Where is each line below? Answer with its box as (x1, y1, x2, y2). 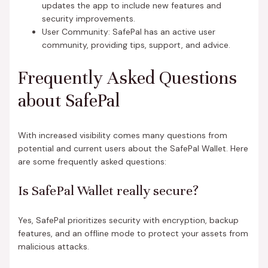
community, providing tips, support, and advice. (41, 39, 230, 50)
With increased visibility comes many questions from (17, 129, 227, 141)
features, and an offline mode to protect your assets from (17, 227, 248, 239)
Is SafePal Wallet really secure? (17, 182, 199, 199)
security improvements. (41, 13, 135, 24)
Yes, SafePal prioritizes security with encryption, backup (17, 214, 239, 226)
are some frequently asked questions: (17, 156, 166, 167)
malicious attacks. (17, 240, 89, 252)
